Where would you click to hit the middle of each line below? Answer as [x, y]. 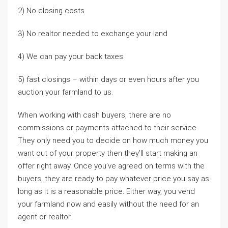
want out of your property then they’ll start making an [108, 153]
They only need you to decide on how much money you [113, 140]
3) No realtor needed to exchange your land [93, 34]
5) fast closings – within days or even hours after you [108, 79]
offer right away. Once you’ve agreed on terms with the [111, 166]
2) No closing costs [51, 11]
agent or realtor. [45, 217]
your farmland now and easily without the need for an [108, 204]
